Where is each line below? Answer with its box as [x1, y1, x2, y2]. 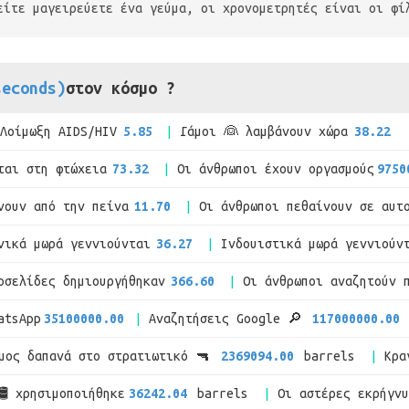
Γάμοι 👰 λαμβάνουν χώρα [180, 124, 349, 139]
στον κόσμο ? [66, 79, 175, 97]
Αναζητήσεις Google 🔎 [149, 311, 310, 326]
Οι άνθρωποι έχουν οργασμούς [176, 162, 374, 176]
